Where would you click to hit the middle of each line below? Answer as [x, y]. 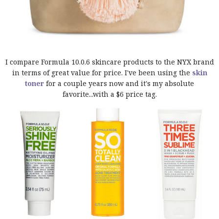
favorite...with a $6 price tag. [109, 94]
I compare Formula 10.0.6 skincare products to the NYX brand [109, 62]
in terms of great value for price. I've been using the [102, 72]
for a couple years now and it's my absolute [119, 83]
